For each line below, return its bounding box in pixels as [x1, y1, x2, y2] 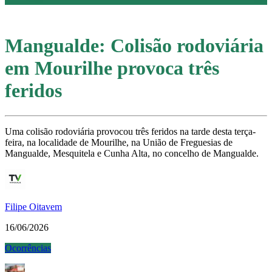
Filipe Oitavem [5, 201, 62, 212]
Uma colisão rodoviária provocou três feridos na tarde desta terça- [5, 126, 256, 137]
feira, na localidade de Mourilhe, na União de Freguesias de [5, 137, 233, 148]
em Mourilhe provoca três [5, 57, 219, 80]
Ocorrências [5, 242, 51, 253]
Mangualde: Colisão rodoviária [5, 35, 263, 57]
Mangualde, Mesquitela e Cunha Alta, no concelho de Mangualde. [5, 148, 259, 158]
